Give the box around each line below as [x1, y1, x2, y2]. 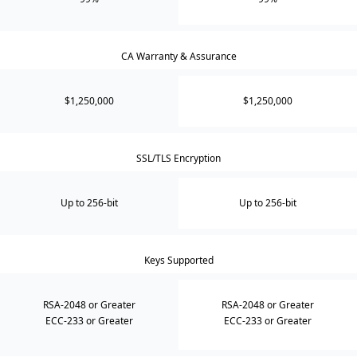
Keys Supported [143, 253, 214, 268]
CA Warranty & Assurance [120, 49, 237, 64]
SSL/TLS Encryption [136, 151, 221, 166]
